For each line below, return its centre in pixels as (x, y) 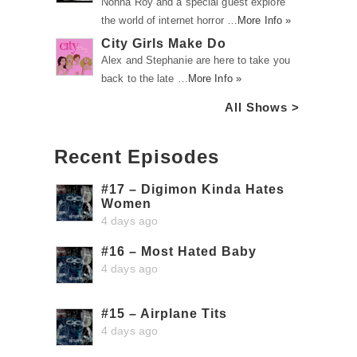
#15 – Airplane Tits (164, 314)
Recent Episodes (137, 157)
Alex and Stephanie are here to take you (196, 60)
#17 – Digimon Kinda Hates (193, 189)
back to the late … (145, 78)
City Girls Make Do (164, 43)
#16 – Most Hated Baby (179, 251)
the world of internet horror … (170, 20)
